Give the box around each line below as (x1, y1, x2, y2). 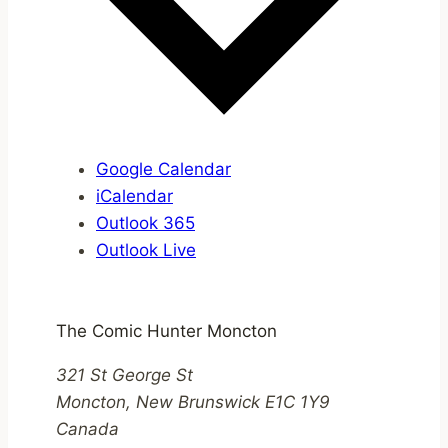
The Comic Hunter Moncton (56, 320, 277, 341)
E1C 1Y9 (265, 391, 330, 412)
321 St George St (56, 364, 193, 385)
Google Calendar (96, 158, 231, 179)
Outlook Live (96, 239, 196, 260)
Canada (56, 418, 119, 439)
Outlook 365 (96, 212, 195, 233)
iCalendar (96, 185, 173, 206)
